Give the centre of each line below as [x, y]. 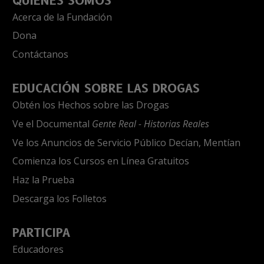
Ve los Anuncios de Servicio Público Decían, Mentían [126, 142]
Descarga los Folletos [60, 198]
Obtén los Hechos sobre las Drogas [91, 105]
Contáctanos [40, 55]
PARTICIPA [41, 232]
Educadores [38, 249]
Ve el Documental [52, 123]
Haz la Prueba [43, 180]
